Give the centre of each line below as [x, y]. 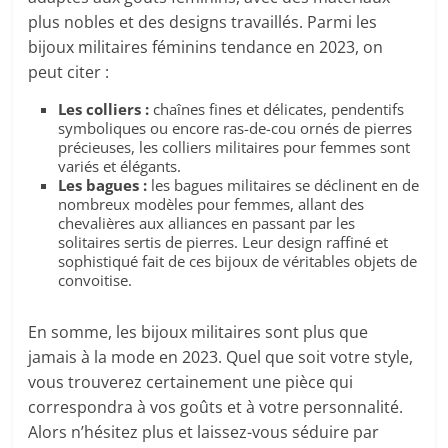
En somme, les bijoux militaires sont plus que [198, 332]
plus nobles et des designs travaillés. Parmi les [203, 22]
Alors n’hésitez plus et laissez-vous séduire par [204, 432]
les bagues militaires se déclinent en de [283, 185]
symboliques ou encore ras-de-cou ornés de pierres [235, 128]
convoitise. [95, 280]
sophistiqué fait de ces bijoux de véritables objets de [238, 261]
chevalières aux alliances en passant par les [207, 223]
